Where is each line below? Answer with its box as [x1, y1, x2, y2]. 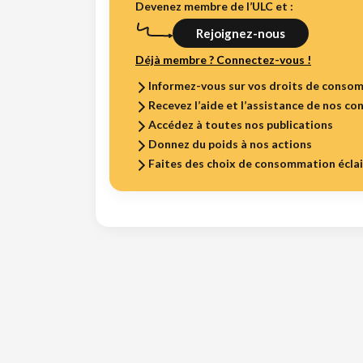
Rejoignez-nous [196, 25, 285, 41]
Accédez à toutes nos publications [148, 117, 333, 131]
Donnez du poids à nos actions [148, 136, 312, 151]
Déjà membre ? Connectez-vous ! [135, 52, 311, 66]
